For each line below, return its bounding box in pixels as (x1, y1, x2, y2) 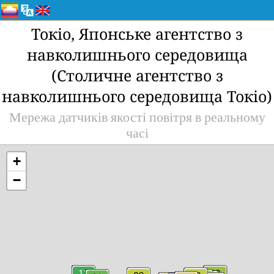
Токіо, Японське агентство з (31, 23, 243, 44)
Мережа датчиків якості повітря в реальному (9, 109, 265, 125)
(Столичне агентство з (51, 65, 223, 86)
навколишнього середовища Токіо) (2, 86, 272, 106)
